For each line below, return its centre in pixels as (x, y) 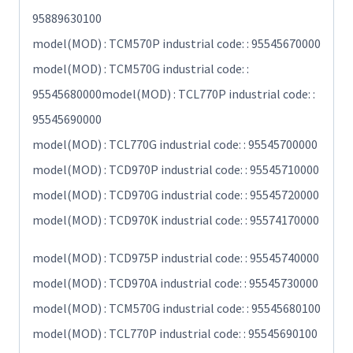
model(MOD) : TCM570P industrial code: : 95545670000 (176, 44)
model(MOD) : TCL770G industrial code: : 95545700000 (175, 145)
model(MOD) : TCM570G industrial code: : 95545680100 (176, 308)
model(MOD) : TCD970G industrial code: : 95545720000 (176, 195)
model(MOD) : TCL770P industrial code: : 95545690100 (175, 334)
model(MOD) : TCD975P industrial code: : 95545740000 (176, 258)
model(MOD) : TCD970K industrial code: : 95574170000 (176, 220)
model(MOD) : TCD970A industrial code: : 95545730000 (175, 283)
